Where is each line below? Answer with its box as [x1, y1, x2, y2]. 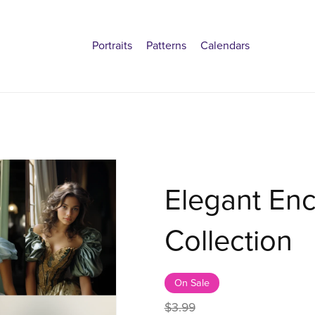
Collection [164, 223, 292, 259]
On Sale [174, 276, 210, 289]
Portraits [92, 38, 133, 53]
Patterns [146, 38, 187, 53]
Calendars [200, 38, 250, 53]
